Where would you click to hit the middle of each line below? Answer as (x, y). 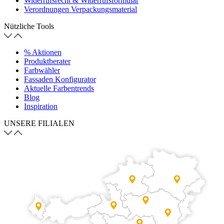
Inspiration (41, 106)
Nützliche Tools (29, 26)
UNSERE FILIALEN (39, 123)
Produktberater (47, 61)
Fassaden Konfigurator (60, 79)
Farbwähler (42, 70)
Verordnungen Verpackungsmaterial (80, 9)
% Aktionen (43, 52)
